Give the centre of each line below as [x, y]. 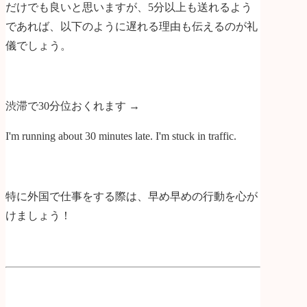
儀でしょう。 [38, 46]
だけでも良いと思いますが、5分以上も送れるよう [129, 8]
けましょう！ [38, 216]
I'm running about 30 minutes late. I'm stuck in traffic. [121, 136]
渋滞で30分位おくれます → [73, 106]
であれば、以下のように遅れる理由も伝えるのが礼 [132, 27]
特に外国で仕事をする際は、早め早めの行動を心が [132, 197]
